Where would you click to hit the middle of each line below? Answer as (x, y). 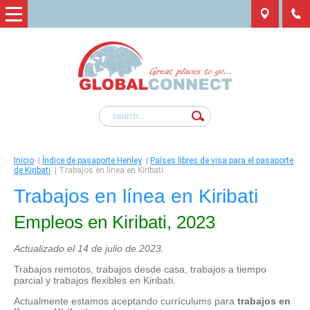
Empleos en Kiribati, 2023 (115, 222)
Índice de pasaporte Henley (92, 160)
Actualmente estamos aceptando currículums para (126, 301)
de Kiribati (32, 170)
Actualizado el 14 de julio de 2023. (89, 248)
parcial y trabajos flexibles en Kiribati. (95, 280)
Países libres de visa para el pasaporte (222, 160)
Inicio (24, 160)
